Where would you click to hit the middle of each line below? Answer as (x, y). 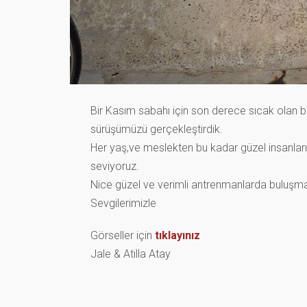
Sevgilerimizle (123, 203)
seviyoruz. (115, 166)
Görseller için (123, 235)
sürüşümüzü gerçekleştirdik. (157, 129)
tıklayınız (177, 235)
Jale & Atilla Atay (131, 254)
